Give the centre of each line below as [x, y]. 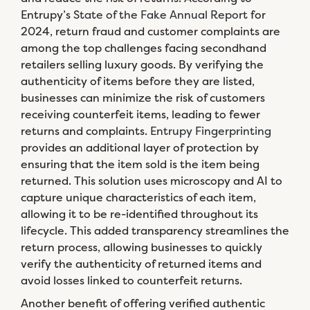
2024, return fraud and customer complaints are [151, 31]
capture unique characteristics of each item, [138, 197]
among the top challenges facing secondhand [144, 48]
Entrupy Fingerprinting [211, 131]
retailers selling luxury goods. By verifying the [142, 64]
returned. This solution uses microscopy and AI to [152, 181]
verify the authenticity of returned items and [141, 264]
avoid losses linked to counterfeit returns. [131, 280]
